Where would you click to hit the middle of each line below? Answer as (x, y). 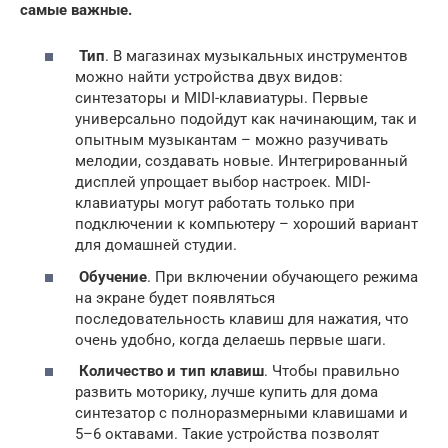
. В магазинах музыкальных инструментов (256, 56)
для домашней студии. (156, 245)
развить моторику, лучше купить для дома (226, 392)
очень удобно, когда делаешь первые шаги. (230, 339)
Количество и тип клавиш (171, 371)
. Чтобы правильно (332, 371)
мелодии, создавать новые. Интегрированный (241, 161)
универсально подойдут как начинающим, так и (246, 119)
